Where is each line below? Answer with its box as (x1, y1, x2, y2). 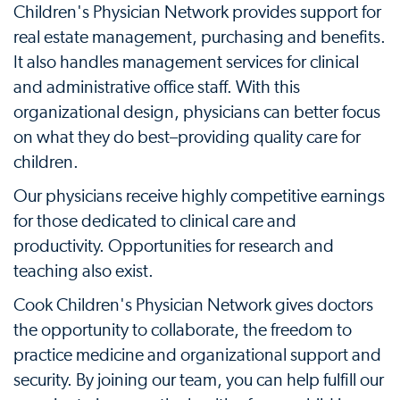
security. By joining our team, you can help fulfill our (13, 371, 384, 389)
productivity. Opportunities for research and (13, 237, 334, 255)
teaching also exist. (13, 262, 154, 280)
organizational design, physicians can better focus (13, 103, 380, 121)
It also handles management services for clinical (13, 53, 359, 71)
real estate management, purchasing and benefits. (13, 28, 386, 46)
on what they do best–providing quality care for (13, 128, 361, 146)
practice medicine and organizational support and (13, 346, 381, 364)
